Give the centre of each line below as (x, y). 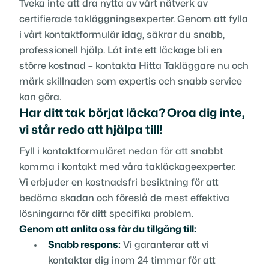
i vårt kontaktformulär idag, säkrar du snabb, (122, 35)
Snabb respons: (84, 245)
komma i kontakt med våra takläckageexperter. (127, 167)
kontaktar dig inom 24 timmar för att (132, 260)
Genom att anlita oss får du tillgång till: (108, 229)
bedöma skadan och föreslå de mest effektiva (124, 198)
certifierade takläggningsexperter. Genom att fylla (134, 19)
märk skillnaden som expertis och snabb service (131, 81)
